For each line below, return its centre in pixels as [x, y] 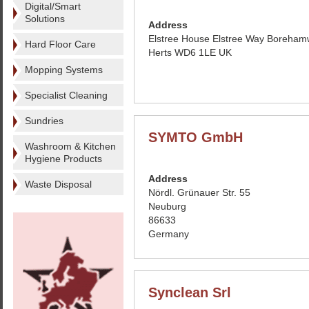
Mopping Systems [64, 70]
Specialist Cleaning [66, 95]
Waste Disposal [58, 184]
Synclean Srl [190, 292]
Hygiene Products [63, 159]
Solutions [45, 19]
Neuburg [167, 206]
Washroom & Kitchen [70, 146]
